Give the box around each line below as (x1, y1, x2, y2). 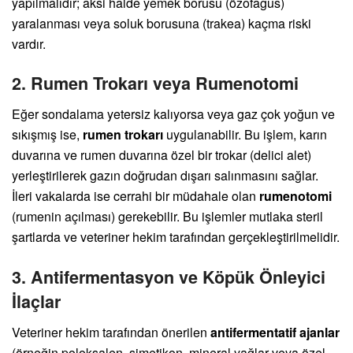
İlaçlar (12, 288, 61, 314)
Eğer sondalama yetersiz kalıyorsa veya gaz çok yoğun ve (12, 105, 335, 124)
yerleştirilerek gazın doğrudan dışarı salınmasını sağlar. (12, 166, 318, 185)
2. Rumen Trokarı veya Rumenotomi (12, 71, 299, 96)
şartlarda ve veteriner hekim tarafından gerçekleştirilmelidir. (12, 228, 340, 247)
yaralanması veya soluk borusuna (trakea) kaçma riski (12, 13, 311, 32)
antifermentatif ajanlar (210, 322, 340, 341)
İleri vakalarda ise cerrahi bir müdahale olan (12, 187, 259, 206)
